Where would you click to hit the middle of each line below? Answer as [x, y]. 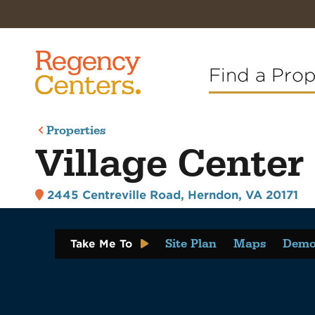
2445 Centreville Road [114, 195]
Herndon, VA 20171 [243, 195]
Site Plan [191, 244]
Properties [76, 131]
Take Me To [101, 244]
